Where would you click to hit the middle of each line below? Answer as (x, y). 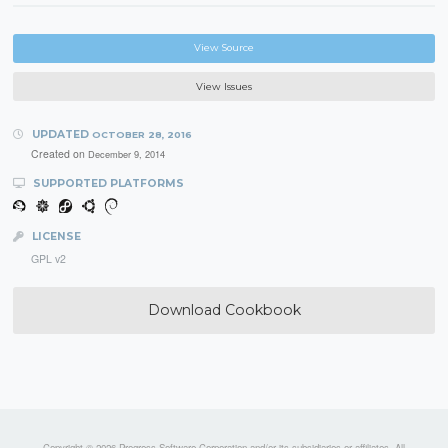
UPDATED (60, 134)
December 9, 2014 (126, 154)
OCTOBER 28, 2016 (141, 134)
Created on (59, 154)
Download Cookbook (224, 309)
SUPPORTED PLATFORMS (106, 183)
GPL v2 (48, 258)
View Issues (224, 86)
